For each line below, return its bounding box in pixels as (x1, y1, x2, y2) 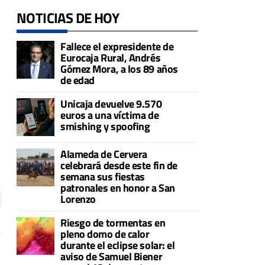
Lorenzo (60, 190, 96, 207)
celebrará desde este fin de (60, 157, 177, 173)
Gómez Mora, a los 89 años (60, 60, 178, 77)
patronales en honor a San (60, 179, 175, 196)
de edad (60, 72, 95, 88)
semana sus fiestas (60, 168, 145, 185)
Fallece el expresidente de (60, 38, 174, 54)
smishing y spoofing (60, 118, 150, 134)
